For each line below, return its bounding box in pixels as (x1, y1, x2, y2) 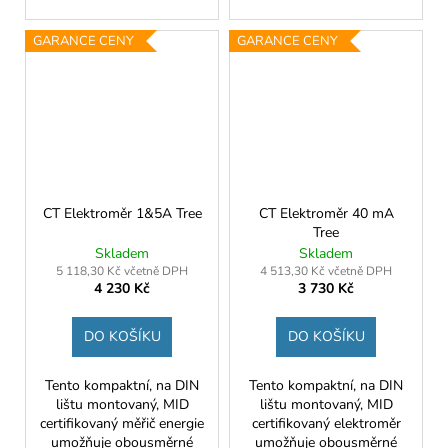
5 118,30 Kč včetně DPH (56, 263, 188, 280)
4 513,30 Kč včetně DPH (260, 263, 392, 280)
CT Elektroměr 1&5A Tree (42, 204, 202, 224)
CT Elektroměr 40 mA (258, 204, 394, 224)
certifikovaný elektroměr (251, 414, 401, 434)
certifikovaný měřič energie (40, 414, 204, 434)
